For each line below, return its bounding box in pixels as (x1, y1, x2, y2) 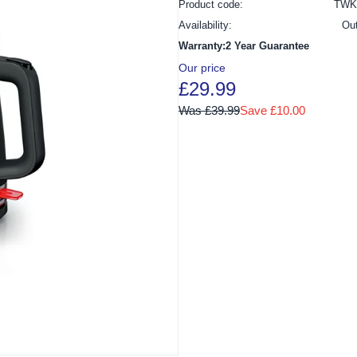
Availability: (178, 18, 232, 31)
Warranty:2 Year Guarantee (178, 39, 309, 52)
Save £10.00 (240, 103, 305, 117)
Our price (178, 61, 226, 74)
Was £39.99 (178, 103, 240, 117)
